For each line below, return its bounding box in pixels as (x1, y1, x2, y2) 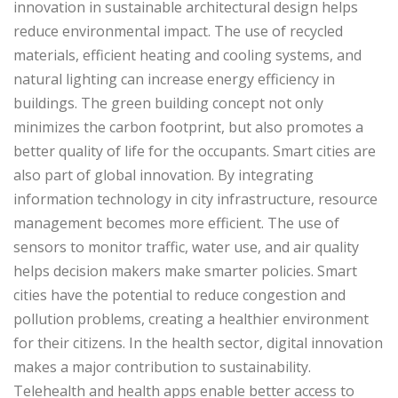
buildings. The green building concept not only (13, 92, 323, 113)
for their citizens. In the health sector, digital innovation (13, 332, 383, 353)
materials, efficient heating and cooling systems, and (13, 44, 362, 65)
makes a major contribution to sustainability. (13, 356, 311, 377)
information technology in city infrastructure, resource (13, 188, 378, 209)
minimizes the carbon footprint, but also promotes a (13, 116, 363, 137)
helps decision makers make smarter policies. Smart (13, 260, 357, 281)
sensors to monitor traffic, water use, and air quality (13, 236, 359, 257)
